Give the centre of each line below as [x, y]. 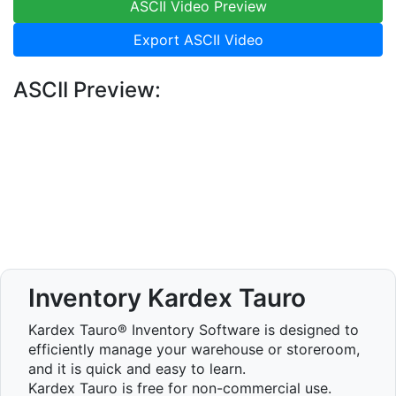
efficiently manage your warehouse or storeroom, [194, 349]
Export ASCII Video [198, 39]
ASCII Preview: [87, 89]
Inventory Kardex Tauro [167, 297]
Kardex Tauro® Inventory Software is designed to [194, 329]
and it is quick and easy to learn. [137, 368]
